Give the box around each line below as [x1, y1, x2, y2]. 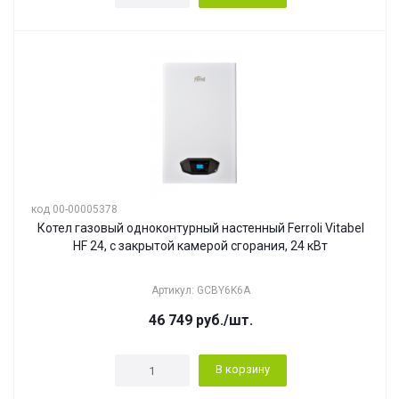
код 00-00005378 [31, 203, 118, 216]
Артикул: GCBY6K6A [151, 284, 250, 297]
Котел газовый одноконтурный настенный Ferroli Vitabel [37, 221, 364, 235]
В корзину [215, 362, 270, 376]
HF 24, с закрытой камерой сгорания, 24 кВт [73, 239, 328, 253]
